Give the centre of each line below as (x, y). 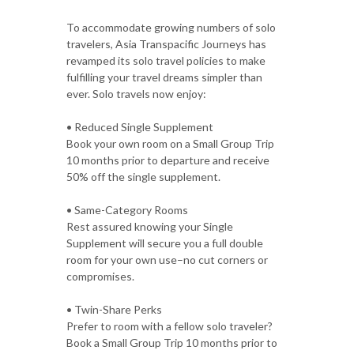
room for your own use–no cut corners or (167, 259)
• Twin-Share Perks (114, 309)
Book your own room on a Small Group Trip (170, 143)
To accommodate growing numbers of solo (171, 27)
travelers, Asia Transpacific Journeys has (166, 43)
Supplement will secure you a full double (165, 243)
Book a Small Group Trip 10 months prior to (172, 342)
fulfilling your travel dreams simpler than (164, 77)
